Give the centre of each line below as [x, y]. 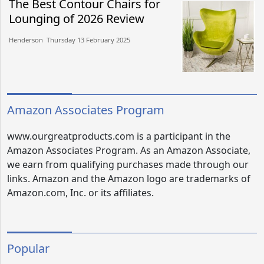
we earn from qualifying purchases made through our [128, 164]
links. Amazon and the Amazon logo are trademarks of [129, 178]
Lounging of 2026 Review [77, 18]
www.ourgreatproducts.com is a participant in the [119, 136]
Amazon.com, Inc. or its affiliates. [80, 192]
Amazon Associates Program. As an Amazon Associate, [129, 150]
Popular [28, 248]
